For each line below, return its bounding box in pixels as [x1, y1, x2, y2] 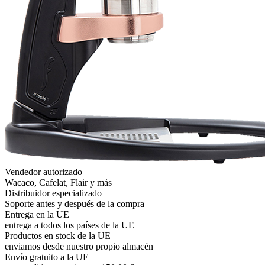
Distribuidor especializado [5, 188, 102, 199]
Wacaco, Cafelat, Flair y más [5, 177, 112, 188]
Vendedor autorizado [5, 167, 82, 177]
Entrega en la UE [5, 209, 69, 220]
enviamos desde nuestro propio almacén [5, 241, 153, 252]
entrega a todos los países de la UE [5, 220, 134, 231]
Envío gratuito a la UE [5, 252, 89, 263]
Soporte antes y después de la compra [5, 199, 144, 209]
